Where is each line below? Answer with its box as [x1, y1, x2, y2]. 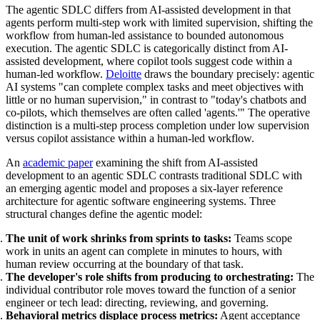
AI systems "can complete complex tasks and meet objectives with [6, 80, 304, 93]
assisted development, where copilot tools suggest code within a [6, 54, 292, 67]
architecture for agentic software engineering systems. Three [6, 194, 276, 207]
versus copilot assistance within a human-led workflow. [6, 131, 254, 144]
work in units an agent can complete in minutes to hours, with [6, 244, 282, 257]
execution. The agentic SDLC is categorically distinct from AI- [6, 41, 288, 54]
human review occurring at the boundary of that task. [6, 257, 244, 270]
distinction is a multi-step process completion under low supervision [6, 119, 309, 131]
